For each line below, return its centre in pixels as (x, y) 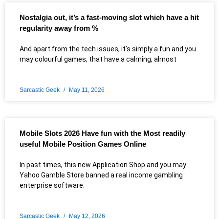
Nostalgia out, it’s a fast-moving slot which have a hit (109, 18)
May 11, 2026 (86, 90)
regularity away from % (59, 28)
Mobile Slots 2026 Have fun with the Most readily (102, 133)
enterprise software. (52, 186)
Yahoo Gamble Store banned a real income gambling (101, 175)
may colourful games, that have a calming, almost (98, 59)
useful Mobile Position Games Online (83, 144)
